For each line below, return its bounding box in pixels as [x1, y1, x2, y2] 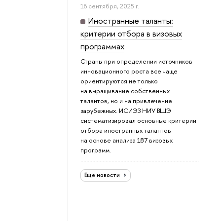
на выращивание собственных [80, 86, 170, 96]
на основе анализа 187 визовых [80, 136, 173, 145]
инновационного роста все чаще [80, 67, 178, 76]
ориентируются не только [80, 76, 158, 86]
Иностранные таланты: [88, 15, 174, 27]
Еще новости [84, 171, 122, 180]
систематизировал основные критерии [80, 116, 197, 125]
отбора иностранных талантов [80, 126, 172, 135]
